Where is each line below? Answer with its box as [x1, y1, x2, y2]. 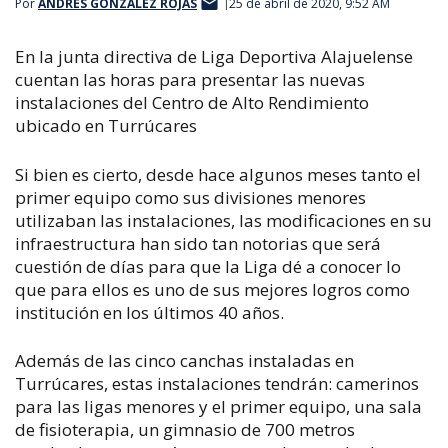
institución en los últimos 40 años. [15, 300, 284, 324]
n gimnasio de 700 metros [149, 418, 355, 441]
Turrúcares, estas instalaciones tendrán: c [15, 372, 344, 395]
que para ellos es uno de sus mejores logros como [15, 277, 410, 301]
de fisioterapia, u [15, 418, 149, 441]
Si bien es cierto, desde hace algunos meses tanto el [15, 162, 421, 186]
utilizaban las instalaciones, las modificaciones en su [15, 208, 432, 232]
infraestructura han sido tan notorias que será [15, 231, 381, 255]
